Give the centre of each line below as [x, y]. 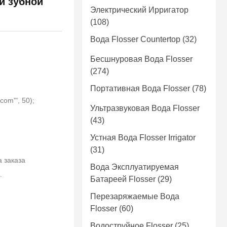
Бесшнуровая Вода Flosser [141, 59]
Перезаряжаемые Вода [135, 197]
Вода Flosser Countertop [135, 40]
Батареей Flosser [123, 179]
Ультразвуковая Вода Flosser [145, 108]
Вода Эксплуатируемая [135, 167]
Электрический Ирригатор [139, 10]
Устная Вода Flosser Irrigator [143, 138]
